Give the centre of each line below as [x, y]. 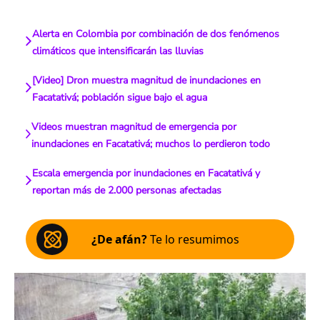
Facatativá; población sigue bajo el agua [120, 97]
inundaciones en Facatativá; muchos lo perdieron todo [151, 144]
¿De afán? [119, 239]
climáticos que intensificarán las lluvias [117, 51]
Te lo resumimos [193, 239]
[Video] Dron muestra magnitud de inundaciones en [147, 80]
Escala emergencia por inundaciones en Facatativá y [146, 173]
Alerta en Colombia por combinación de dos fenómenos [155, 34]
